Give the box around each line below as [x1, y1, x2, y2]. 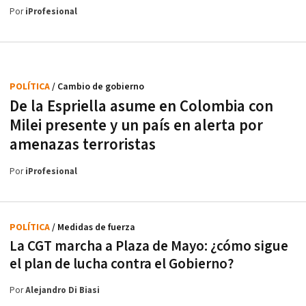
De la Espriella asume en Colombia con [10, 96, 273, 117]
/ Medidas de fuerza [52, 221, 135, 234]
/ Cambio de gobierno [52, 80, 144, 93]
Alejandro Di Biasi [25, 284, 100, 296]
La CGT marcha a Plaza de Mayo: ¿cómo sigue [10, 236, 288, 255]
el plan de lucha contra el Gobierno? [10, 254, 234, 273]
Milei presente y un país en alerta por [10, 115, 263, 136]
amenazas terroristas [10, 134, 156, 155]
